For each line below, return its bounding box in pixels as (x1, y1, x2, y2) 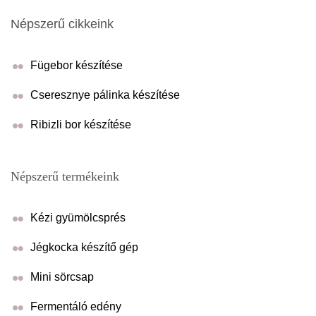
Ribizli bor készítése (30, 118, 131, 130)
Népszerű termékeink (11, 169, 119, 183)
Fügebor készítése (30, 59, 123, 71)
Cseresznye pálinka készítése (30, 88, 180, 101)
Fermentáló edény (30, 300, 121, 312)
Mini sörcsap (30, 270, 94, 283)
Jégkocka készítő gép (30, 241, 138, 253)
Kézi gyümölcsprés (30, 211, 126, 224)
